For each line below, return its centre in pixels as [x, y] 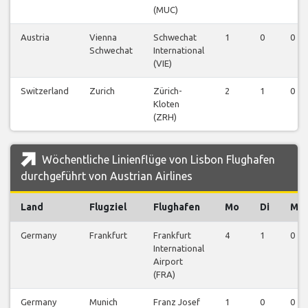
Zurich [102, 91]
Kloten [166, 104]
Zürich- [168, 91]
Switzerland [45, 91]
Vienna [103, 37]
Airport [168, 262]
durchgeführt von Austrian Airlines [107, 176]
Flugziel [108, 207]
